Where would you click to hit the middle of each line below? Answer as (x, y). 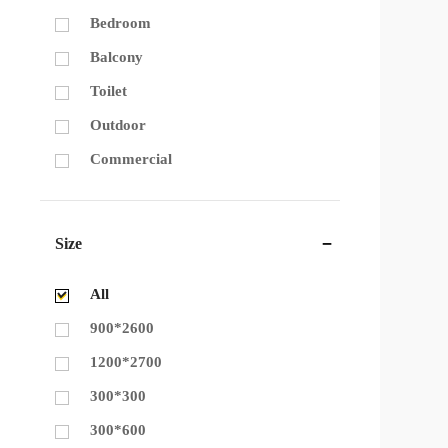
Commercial (131, 159)
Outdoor (118, 125)
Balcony (116, 57)
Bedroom (120, 23)
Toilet (108, 91)
